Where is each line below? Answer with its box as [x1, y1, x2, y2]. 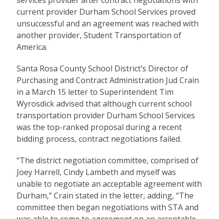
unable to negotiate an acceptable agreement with [16, 178, 202, 189]
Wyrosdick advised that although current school [16, 98, 192, 109]
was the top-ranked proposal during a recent [16, 121, 182, 132]
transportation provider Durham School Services [16, 109, 195, 121]
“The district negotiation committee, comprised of [16, 154, 198, 166]
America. [16, 41, 47, 52]
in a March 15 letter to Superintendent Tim [16, 86, 174, 97]
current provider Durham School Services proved [16, 6, 196, 17]
